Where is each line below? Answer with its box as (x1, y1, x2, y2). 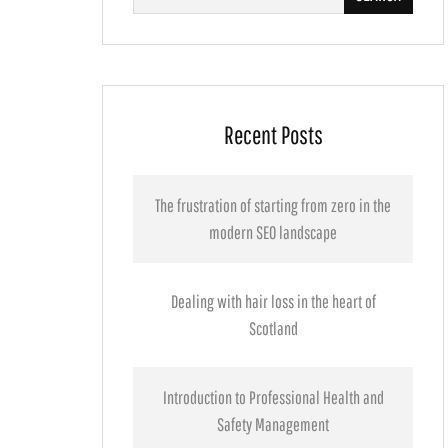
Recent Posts (223, 120, 323, 149)
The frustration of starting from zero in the (155, 195, 391, 216)
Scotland (248, 318, 298, 339)
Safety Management (217, 414, 329, 435)
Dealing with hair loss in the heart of (170, 291, 376, 312)
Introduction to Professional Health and (162, 387, 384, 408)
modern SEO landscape (209, 222, 337, 243)
